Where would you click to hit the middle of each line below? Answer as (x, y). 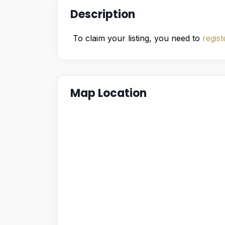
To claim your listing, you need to (138, 38)
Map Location (108, 93)
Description (103, 14)
